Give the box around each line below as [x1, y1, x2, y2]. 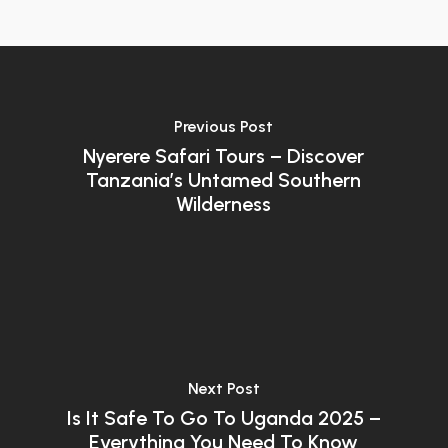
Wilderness [176, 191, 272, 216]
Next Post [187, 378, 260, 398]
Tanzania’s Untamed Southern [86, 167, 362, 192]
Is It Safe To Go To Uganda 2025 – [66, 405, 381, 430]
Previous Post [174, 116, 274, 136]
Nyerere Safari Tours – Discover [83, 143, 365, 168]
